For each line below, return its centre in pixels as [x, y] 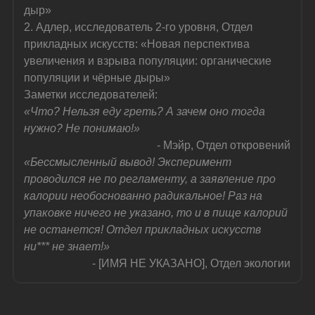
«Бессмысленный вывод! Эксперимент [129, 162]
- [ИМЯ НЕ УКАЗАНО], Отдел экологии [192, 263]
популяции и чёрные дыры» [97, 77]
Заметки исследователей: [91, 94]
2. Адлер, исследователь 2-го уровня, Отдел [140, 27]
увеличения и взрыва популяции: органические [149, 60]
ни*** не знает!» [67, 246]
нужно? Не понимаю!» [82, 128]
